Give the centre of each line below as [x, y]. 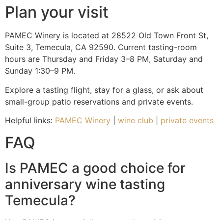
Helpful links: [30, 121]
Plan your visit [57, 12]
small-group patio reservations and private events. [99, 101]
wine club [136, 121]
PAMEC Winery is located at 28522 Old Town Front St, [107, 36]
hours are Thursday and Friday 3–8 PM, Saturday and [104, 59]
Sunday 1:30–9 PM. [40, 71]
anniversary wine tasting [85, 184]
